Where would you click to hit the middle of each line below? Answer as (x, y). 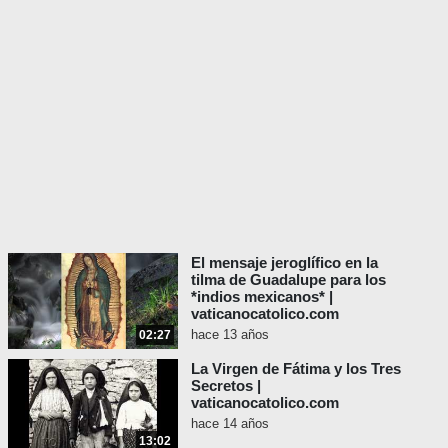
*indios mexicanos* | (262, 297)
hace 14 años (230, 424)
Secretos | (226, 386)
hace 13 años (230, 335)
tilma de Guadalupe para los (288, 280)
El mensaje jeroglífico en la (284, 263)
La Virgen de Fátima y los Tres (296, 369)
